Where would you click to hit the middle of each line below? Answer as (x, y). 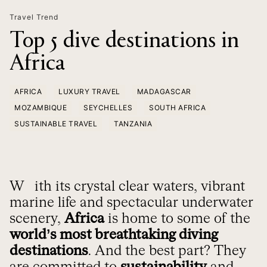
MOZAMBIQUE (41, 108)
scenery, (37, 219)
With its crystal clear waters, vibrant (17, 187)
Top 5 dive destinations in (124, 42)
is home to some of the (177, 219)
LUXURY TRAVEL (89, 91)
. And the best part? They (167, 251)
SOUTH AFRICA (177, 108)
